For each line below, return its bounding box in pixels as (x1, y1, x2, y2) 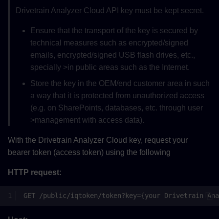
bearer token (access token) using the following (8, 148, 171, 156)
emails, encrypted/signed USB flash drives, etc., (30, 50, 195, 59)
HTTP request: (8, 168, 62, 176)
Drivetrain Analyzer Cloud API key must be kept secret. (16, 6, 204, 15)
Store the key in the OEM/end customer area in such (30, 79, 210, 88)
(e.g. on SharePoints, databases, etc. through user (30, 103, 203, 112)
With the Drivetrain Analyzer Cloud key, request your (8, 135, 188, 144)
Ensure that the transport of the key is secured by (30, 26, 198, 35)
